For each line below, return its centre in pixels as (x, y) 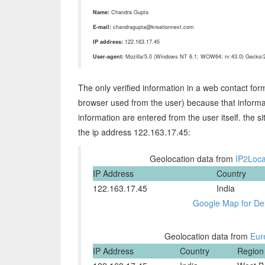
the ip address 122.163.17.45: (134, 132)
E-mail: (102, 27)
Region (251, 251)
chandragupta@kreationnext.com (153, 27)
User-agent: (108, 56)
